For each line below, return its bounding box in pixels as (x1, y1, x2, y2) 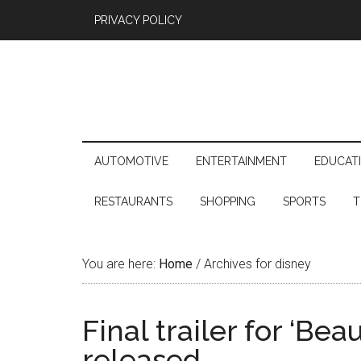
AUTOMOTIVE (94, 155, 168, 168)
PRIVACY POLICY (94, 14, 182, 27)
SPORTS (283, 195, 326, 208)
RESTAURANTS (94, 195, 172, 208)
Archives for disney (201, 256, 311, 272)
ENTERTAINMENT (196, 155, 287, 168)
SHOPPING (200, 195, 255, 208)
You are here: (82, 256, 159, 272)
